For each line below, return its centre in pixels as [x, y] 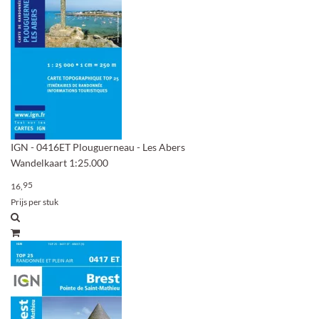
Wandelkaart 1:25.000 [59, 163]
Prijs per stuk [35, 202]
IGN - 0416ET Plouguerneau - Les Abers [98, 147]
